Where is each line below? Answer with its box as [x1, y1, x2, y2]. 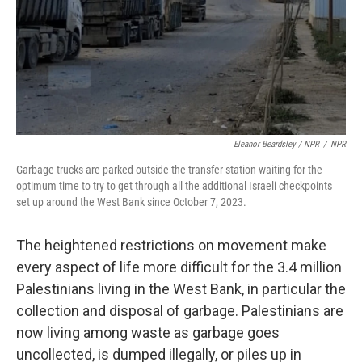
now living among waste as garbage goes [16, 324, 280, 342]
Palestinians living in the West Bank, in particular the [16, 280, 346, 298]
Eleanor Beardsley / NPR [234, 139, 319, 150]
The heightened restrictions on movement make [16, 237, 326, 255]
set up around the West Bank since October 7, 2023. [16, 196, 246, 209]
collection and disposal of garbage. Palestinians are [16, 302, 343, 320]
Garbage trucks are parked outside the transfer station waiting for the [16, 163, 322, 177]
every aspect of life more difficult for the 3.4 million [16, 259, 342, 276]
